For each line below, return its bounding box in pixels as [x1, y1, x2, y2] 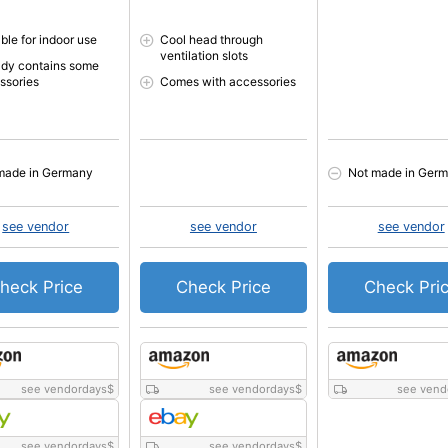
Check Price [175, 277, 271, 297]
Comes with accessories [160, 74, 297, 89]
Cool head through [160, 32, 264, 47]
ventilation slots [160, 48, 249, 63]
